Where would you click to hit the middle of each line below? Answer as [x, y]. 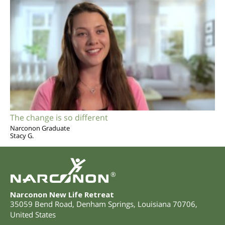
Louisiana [154, 204]
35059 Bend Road [41, 204]
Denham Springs [105, 204]
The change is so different [59, 117]
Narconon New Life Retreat [62, 195]
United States [33, 215]
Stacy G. [22, 135]
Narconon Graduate [40, 128]
